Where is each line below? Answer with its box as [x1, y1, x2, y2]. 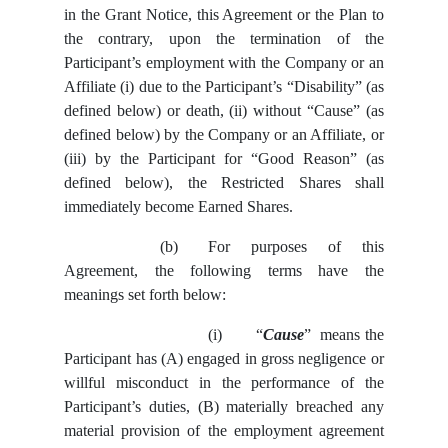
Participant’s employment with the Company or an [64, 54, 384, 72]
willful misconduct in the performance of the [64, 374, 384, 392]
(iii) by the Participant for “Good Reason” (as [64, 150, 384, 168]
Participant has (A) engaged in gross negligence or [64, 350, 384, 368]
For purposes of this [208, 238, 384, 256]
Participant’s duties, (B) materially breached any [64, 398, 384, 416]
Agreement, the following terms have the [64, 262, 384, 280]
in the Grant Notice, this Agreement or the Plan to [64, 6, 384, 24]
